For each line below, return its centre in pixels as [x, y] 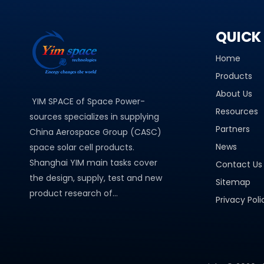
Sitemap [233, 182]
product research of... [74, 193]
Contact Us [239, 164]
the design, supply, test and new [96, 178]
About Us [234, 94]
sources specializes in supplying [94, 117]
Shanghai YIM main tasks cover [93, 163]
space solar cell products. [82, 147]
